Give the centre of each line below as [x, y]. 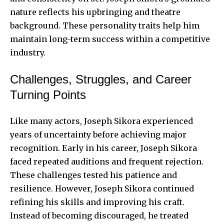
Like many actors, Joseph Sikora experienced [101, 121]
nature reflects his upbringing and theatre [95, 12]
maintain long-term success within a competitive [110, 39]
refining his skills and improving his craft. [97, 202]
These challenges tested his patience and [93, 175]
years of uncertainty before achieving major [98, 134]
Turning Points [48, 94]
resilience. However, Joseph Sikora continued [102, 188]
